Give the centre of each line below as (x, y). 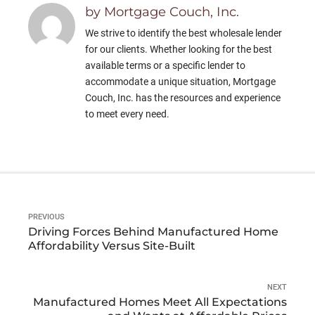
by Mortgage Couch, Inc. (162, 12)
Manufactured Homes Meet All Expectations (160, 302)
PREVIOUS (46, 217)
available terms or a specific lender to (166, 66)
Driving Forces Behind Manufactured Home (153, 231)
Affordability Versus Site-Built (112, 245)
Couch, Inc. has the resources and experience (183, 98)
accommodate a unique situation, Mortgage (181, 82)
